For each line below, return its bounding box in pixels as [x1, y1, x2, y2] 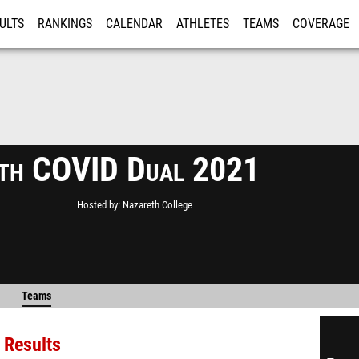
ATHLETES [176, 17, 229, 31]
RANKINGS [38, 17, 92, 31]
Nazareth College [123, 199, 192, 211]
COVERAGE [292, 17, 349, 31]
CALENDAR [106, 17, 163, 31]
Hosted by [77, 199, 118, 211]
